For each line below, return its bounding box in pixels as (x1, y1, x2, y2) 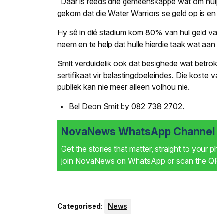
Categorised (57, 202, 101, 211)
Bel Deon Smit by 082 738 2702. (69, 101, 184, 111)
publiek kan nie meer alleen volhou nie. (57, 82, 190, 92)
